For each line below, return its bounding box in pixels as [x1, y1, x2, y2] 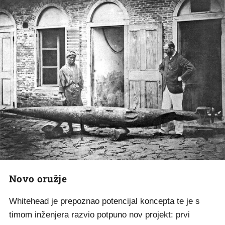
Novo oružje [9, 172, 67, 185]
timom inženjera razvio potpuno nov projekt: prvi [9, 209, 190, 219]
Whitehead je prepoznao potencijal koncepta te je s [9, 196, 200, 206]
